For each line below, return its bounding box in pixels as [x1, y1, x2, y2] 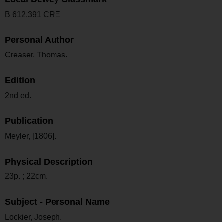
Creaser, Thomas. [5, 51, 67, 59]
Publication [5, 115, 53, 126]
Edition [5, 75, 35, 86]
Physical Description [5, 156, 93, 166]
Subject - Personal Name [5, 197, 110, 207]
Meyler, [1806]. [5, 131, 56, 140]
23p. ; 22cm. [5, 172, 48, 181]
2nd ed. [5, 91, 31, 100]
